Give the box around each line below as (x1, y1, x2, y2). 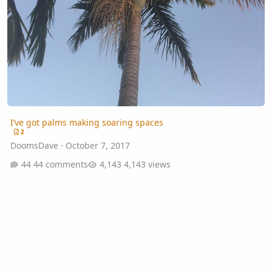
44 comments (33, 158, 88, 171)
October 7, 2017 (65, 139, 130, 151)
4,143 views (123, 158, 171, 171)
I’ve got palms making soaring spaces (10, 116, 163, 128)
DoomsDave (10, 139, 58, 151)
